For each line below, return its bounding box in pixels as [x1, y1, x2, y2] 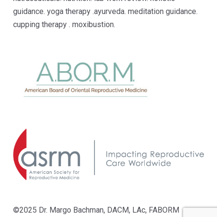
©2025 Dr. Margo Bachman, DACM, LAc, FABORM [13, 205, 179, 215]
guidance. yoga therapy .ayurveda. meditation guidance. [13, 7, 198, 16]
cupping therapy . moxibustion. [13, 20, 115, 30]
